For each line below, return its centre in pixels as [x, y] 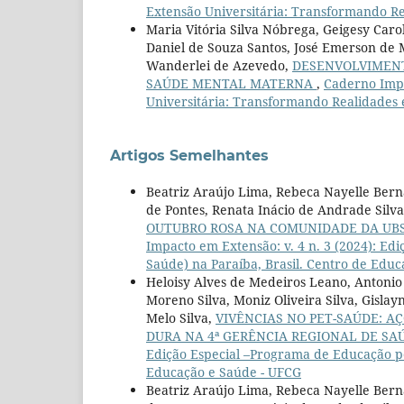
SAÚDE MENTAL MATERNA [231, 83]
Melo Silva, [181, 317]
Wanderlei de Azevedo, [219, 65]
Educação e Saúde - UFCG [224, 372]
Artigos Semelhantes [189, 155]
